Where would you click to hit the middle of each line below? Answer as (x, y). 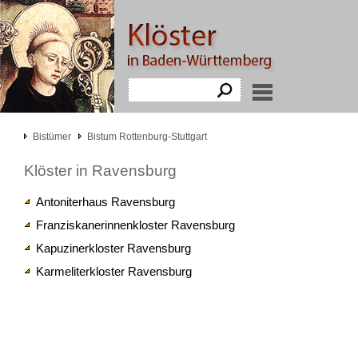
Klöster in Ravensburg (100, 171)
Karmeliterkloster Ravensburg (114, 271)
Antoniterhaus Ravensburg (105, 202)
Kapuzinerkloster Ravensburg (113, 248)
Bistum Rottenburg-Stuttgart (147, 137)
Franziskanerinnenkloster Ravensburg (135, 225)
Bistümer (52, 137)
